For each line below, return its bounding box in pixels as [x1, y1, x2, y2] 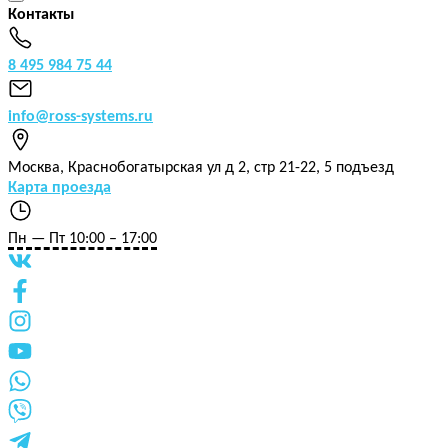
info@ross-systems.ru [8, 108, 153, 125]
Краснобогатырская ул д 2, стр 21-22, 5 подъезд [68, 159, 394, 176]
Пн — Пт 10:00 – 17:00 [8, 230, 157, 247]
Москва [8, 159, 60, 176]
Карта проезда [8, 179, 111, 196]
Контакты [8, 6, 74, 23]
